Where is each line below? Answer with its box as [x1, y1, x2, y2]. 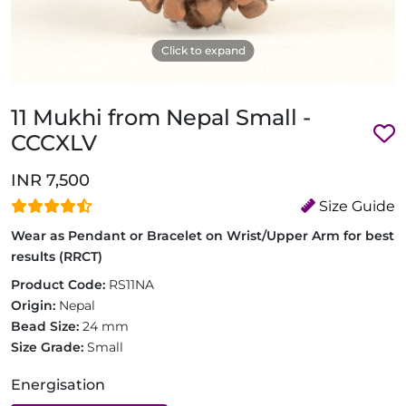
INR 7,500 [11, 170, 90, 190]
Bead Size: [11, 318, 82, 334]
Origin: [11, 297, 59, 314]
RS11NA [109, 276, 154, 293]
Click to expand [160, 43, 246, 57]
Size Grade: [11, 339, 87, 355]
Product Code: [11, 276, 109, 293]
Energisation [11, 376, 105, 393]
